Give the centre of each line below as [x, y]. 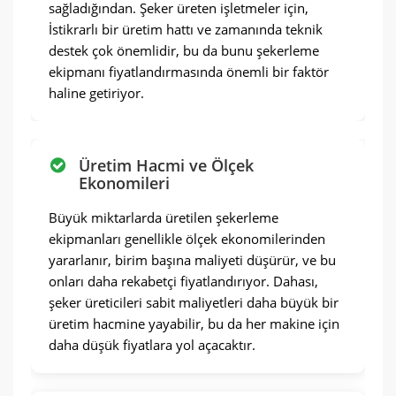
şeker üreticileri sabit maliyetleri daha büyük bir [194, 302]
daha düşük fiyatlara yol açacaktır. [152, 345]
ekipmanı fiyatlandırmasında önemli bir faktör [189, 72]
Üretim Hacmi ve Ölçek [166, 165]
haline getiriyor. [96, 93]
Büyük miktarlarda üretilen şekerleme [164, 217]
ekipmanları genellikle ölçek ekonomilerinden [187, 239]
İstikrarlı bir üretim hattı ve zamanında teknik [186, 29]
